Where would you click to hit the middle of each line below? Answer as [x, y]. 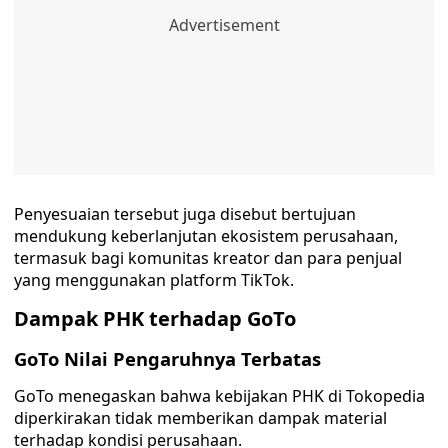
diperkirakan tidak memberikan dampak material [200, 418]
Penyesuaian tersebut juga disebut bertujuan [185, 214]
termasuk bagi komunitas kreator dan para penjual [208, 258]
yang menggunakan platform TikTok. [154, 280]
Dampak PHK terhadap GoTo [155, 318]
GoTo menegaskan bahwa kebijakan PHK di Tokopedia [219, 396]
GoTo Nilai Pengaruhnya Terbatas [167, 358]
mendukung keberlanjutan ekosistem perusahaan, [206, 236]
